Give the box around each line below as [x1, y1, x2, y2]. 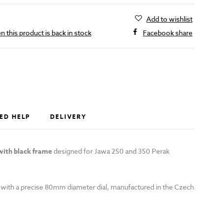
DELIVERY [50, 112, 86, 121]
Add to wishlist [146, 14, 192, 24]
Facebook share [142, 28, 192, 38]
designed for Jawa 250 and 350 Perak [52, 146, 169, 156]
